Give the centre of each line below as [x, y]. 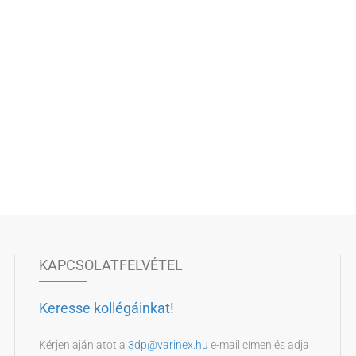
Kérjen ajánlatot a [83, 345]
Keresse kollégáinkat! [106, 308]
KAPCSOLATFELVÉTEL [110, 265]
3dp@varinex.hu [168, 345]
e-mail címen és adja [258, 345]
